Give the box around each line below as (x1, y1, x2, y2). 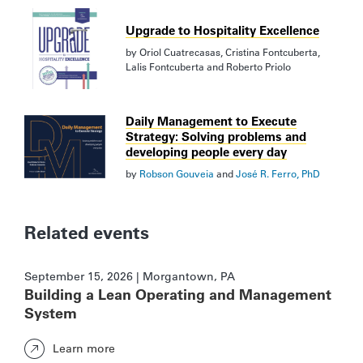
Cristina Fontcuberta (225, 45, 318, 59)
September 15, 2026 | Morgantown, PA (24, 268, 235, 284)
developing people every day (126, 143, 287, 160)
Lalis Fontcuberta (126, 60, 204, 74)
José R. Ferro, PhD (236, 166, 320, 180)
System (24, 303, 81, 322)
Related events (24, 220, 149, 244)
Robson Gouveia (139, 166, 214, 180)
